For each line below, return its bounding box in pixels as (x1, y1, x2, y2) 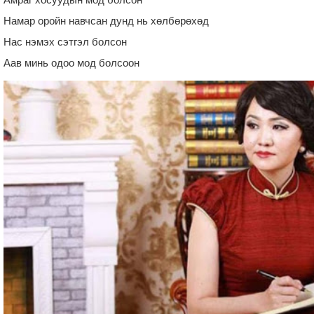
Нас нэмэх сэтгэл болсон (4, 35, 127, 48)
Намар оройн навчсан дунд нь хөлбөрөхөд (4, 14, 209, 27)
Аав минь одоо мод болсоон (4, 56, 139, 69)
